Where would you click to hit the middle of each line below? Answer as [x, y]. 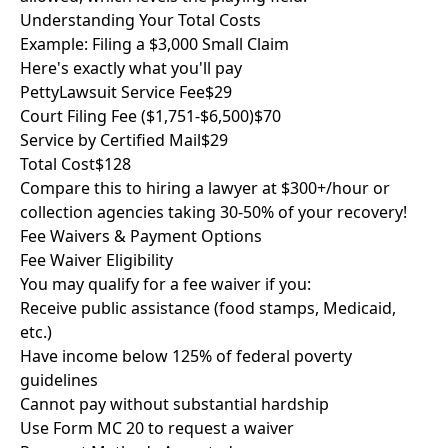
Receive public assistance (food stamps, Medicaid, [208, 308]
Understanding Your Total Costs [140, 20]
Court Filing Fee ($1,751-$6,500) [137, 116]
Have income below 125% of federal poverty [186, 356]
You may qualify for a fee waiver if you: [165, 284]
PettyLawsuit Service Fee [112, 92]
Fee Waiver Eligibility [96, 260]
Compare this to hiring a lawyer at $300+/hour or [205, 188]
